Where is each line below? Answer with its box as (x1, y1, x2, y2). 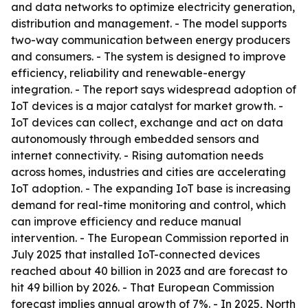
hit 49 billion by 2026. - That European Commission (11, 280, 274, 294)
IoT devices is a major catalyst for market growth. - (11, 99, 283, 113)
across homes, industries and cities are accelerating (11, 165, 286, 179)
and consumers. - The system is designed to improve (11, 49, 286, 63)
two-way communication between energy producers (11, 33, 290, 47)
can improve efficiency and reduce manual (11, 214, 241, 228)
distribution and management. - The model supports (11, 16, 287, 30)
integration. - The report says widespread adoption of (11, 82, 296, 96)
